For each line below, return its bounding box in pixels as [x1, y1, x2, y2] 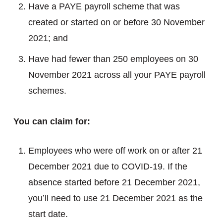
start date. [28, 209, 68, 219]
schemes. [28, 86, 66, 96]
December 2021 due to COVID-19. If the [28, 162, 187, 171]
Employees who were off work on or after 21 [28, 146, 202, 156]
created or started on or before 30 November [28, 17, 205, 27]
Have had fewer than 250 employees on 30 [28, 54, 198, 64]
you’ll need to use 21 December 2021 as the [28, 193, 203, 203]
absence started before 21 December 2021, [28, 177, 200, 187]
